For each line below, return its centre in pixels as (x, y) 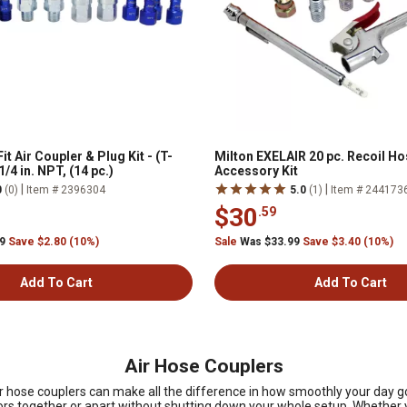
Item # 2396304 (66, 190)
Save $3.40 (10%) (348, 242)
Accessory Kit (256, 171)
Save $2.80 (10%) (54, 242)
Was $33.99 (270, 242)
